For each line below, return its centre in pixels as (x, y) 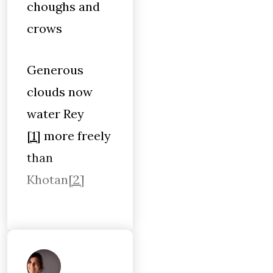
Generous (55, 70)
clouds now (60, 92)
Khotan (48, 179)
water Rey (55, 114)
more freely (76, 136)
